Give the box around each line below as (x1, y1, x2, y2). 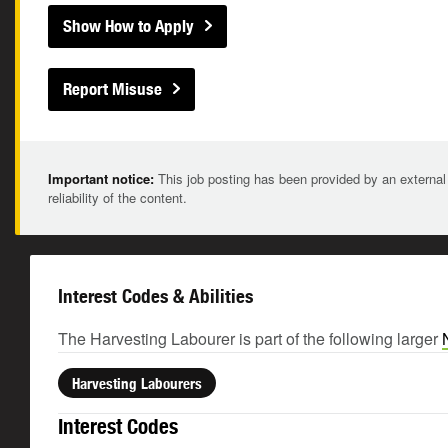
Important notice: (48, 169, 154, 188)
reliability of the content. (48, 188, 187, 207)
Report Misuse (63, 79, 162, 99)
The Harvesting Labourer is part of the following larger (58, 327, 442, 350)
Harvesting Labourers (72, 374, 202, 392)
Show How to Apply (63, 16, 194, 36)
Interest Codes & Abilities (58, 285, 253, 307)
